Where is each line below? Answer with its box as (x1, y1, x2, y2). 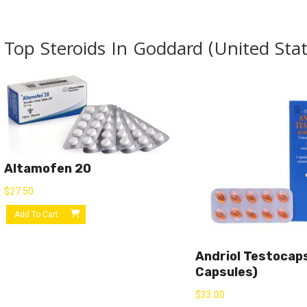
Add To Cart (14, 209, 58, 219)
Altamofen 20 (4, 160, 92, 176)
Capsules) (195, 265, 258, 280)
